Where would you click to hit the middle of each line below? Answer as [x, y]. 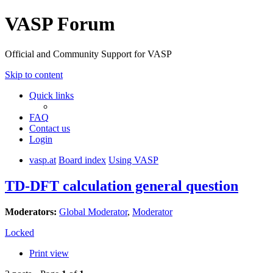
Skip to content [34, 74]
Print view [49, 253]
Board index [82, 160]
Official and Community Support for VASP [88, 54]
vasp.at [43, 160]
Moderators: [31, 211]
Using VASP [133, 160]
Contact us [50, 128]
